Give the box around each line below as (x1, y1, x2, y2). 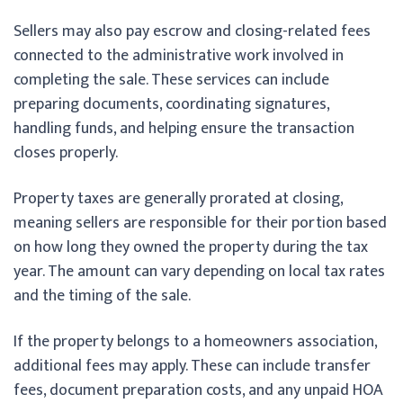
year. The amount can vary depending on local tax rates (13, 257, 385, 285)
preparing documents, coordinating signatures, (13, 90, 329, 118)
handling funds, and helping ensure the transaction (13, 114, 354, 142)
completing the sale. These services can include (13, 66, 329, 94)
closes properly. (13, 139, 118, 166)
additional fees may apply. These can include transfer (13, 352, 371, 380)
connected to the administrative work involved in (13, 41, 344, 69)
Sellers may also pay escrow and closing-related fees (13, 17, 371, 45)
